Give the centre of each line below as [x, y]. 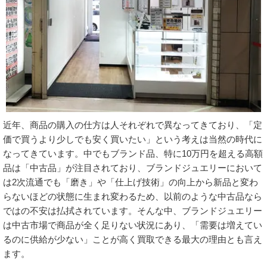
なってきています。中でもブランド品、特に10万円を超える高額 [133, 153]
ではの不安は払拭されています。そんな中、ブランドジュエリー [133, 210]
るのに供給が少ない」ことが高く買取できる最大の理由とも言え [133, 239]
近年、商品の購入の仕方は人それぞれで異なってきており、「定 [133, 125]
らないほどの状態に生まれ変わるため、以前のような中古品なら [133, 196]
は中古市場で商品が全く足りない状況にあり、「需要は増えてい [133, 225]
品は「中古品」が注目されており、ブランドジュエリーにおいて [133, 167]
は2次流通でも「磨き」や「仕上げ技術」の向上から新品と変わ [131, 182]
